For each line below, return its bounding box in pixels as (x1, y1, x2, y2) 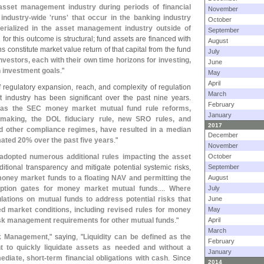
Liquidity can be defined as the (83, 233, 192, 241)
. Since (168, 254, 192, 262)
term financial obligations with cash (47, 254, 169, 262)
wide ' (31, 14, 52, 22)
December (208, 131, 238, 138)
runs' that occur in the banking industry (51, 14, 192, 22)
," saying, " (47, 233, 84, 241)
